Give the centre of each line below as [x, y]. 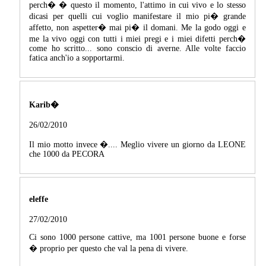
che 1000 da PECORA [67, 154]
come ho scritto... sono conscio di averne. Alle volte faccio [137, 49]
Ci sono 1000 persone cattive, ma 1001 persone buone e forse [137, 237]
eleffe [39, 199]
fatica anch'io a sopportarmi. [77, 58]
